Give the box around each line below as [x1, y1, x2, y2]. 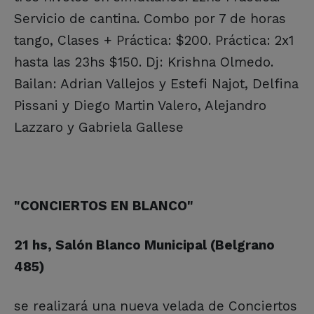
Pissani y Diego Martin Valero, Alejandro [14, 97, 266, 114]
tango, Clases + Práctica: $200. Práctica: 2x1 [14, 32, 294, 48]
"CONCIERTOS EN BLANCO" [14, 197, 193, 214]
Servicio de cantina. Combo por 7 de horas [14, 10, 286, 27]
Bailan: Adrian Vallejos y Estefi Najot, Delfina [14, 75, 299, 92]
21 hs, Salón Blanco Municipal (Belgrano [14, 236, 275, 253]
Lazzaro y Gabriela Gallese [14, 118, 184, 135]
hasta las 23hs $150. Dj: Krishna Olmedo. [14, 53, 273, 70]
